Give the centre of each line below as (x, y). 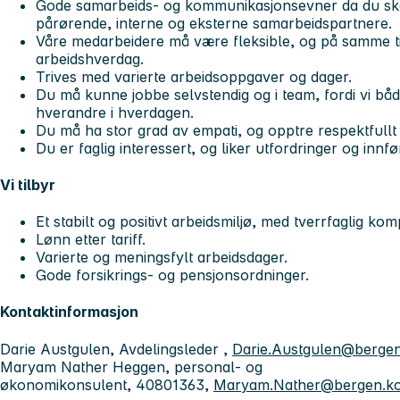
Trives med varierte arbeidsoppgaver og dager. (194, 76)
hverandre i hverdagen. (115, 112)
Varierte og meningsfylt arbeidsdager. (162, 258)
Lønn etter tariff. (91, 240)
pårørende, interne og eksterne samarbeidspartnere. (214, 23)
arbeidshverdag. (90, 58)
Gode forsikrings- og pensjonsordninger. (172, 275)
